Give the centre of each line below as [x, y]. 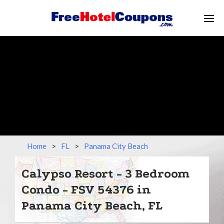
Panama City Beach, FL [92, 205]
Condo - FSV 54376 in [86, 189]
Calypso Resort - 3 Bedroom [105, 173]
